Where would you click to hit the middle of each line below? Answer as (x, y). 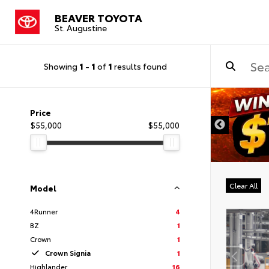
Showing (61, 66)
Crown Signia (68, 252)
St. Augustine (81, 27)
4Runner (44, 211)
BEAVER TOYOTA (98, 17)
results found (139, 66)
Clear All (243, 186)
